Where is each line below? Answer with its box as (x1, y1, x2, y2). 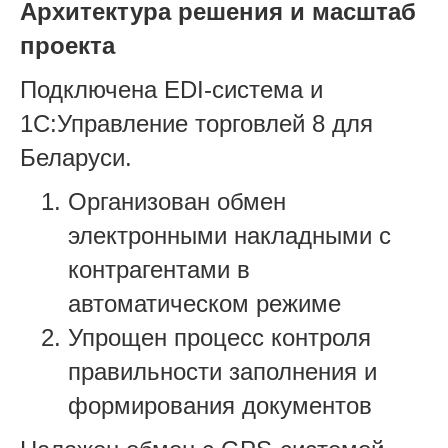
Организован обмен (68, 187, 286, 215)
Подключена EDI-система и (20, 75, 323, 103)
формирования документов (68, 391, 372, 419)
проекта (20, 31, 115, 59)
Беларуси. (20, 143, 132, 171)
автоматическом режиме (68, 289, 341, 317)
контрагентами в (68, 255, 250, 283)
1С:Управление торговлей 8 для (20, 109, 373, 137)
